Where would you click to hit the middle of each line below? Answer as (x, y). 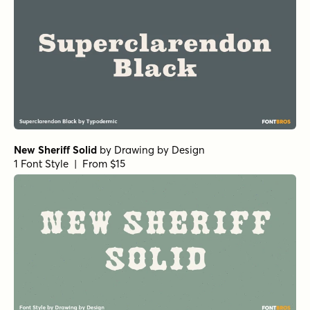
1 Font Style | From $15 (70, 164)
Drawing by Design (159, 150)
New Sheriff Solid (55, 150)
